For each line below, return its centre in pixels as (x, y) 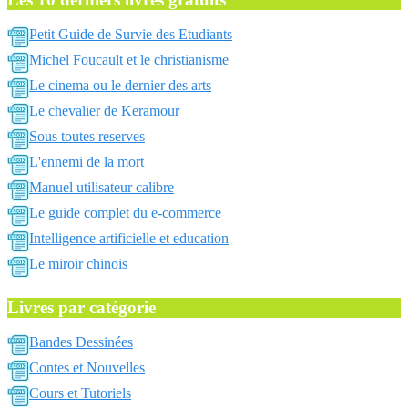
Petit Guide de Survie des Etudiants (131, 34)
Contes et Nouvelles (87, 367)
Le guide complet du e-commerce (125, 213)
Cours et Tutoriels (80, 393)
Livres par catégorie (82, 307)
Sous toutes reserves (87, 136)
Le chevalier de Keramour (104, 111)
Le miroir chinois (78, 264)
